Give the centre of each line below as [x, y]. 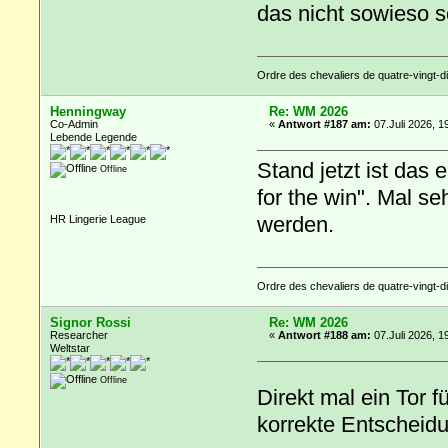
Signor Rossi [91, 322]
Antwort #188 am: [325, 334]
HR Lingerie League [98, 218]
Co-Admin [74, 123]
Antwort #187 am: [325, 123]
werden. [295, 225]
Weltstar [70, 347]
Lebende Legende [94, 136]
